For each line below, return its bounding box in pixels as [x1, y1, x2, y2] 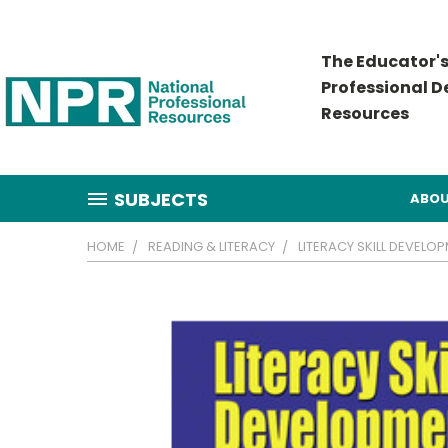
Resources [321, 102, 409, 125]
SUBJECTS [114, 187, 208, 212]
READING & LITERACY [148, 237, 275, 256]
